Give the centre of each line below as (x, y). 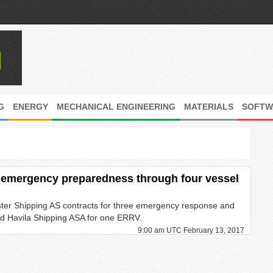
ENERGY (30, 107)
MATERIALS (209, 107)
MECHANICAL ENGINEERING (116, 107)
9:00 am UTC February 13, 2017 (191, 230)
